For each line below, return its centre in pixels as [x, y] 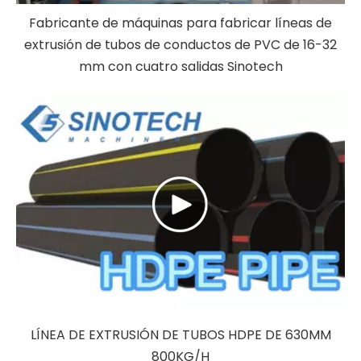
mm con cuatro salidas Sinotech [180, 67]
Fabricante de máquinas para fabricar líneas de [180, 23]
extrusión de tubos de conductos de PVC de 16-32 [180, 45]
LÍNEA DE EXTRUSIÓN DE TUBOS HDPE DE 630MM [180, 334]
